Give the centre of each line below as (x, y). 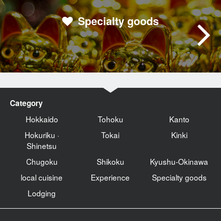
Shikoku (110, 162)
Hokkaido (42, 119)
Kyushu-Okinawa (179, 162)
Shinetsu (42, 146)
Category (26, 103)
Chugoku (42, 162)
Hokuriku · (42, 135)
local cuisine (42, 177)
